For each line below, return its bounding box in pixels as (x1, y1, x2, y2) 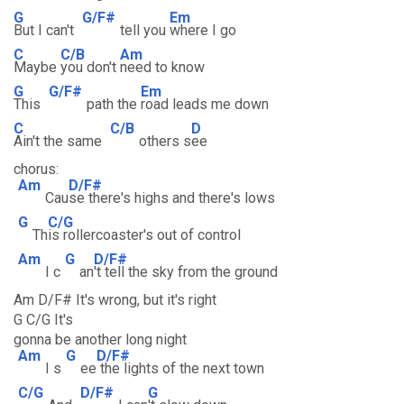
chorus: (14, 161, 59, 178)
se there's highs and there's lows (69, 189, 275, 207)
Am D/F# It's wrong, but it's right (14, 291, 216, 308)
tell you (120, 22, 170, 39)
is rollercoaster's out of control (48, 226, 241, 243)
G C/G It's (14, 311, 73, 328)
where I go (170, 22, 236, 39)
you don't (60, 59, 120, 76)
